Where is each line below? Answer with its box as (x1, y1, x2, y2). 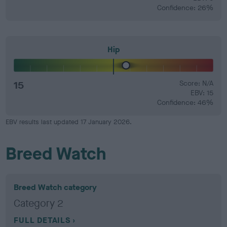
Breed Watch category (14, 182, 97, 193)
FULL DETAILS (14, 215, 70, 225)
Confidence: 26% (157, 3, 213, 13)
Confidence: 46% (157, 98, 213, 107)
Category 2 (14, 197, 64, 210)
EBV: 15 (190, 88, 213, 98)
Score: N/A (179, 79, 213, 88)
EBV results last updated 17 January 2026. (6, 118, 132, 126)
